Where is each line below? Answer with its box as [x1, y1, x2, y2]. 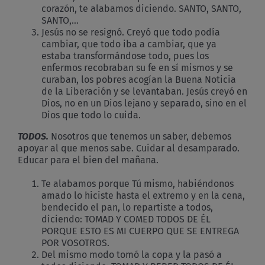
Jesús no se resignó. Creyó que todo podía [41, 26, 220, 38]
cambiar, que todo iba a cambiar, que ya [41, 38, 216, 50]
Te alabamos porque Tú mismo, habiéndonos [41, 177, 234, 189]
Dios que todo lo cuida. [41, 109, 141, 121]
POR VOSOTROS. [41, 237, 109, 248]
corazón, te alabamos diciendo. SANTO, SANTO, [41, 2, 241, 14]
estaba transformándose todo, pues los [41, 50, 209, 62]
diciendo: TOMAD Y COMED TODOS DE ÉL [41, 213, 211, 225]
